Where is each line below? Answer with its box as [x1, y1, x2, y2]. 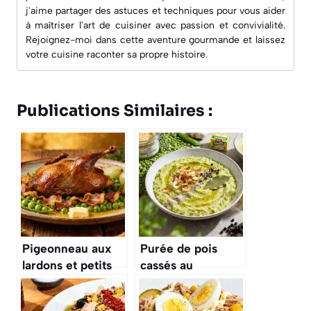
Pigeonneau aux [22, 241, 111, 255]
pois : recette [22, 274, 96, 289]
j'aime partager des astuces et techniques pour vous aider [26, 4, 285, 17]
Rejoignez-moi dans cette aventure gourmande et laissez [26, 33, 285, 46]
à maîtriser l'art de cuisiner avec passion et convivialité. [26, 19, 285, 31]
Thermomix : [140, 274, 211, 289]
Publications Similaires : [17, 100, 212, 121]
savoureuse [22, 291, 86, 305]
